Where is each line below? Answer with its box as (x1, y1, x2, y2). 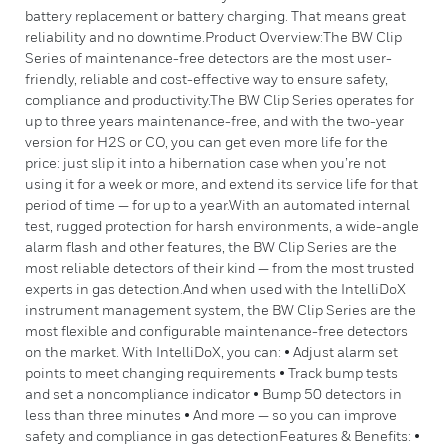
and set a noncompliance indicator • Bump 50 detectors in (25, 385, 402, 402)
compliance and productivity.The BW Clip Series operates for (25, 91, 414, 108)
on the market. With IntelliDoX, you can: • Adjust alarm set (25, 343, 398, 360)
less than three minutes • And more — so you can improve (25, 406, 397, 423)
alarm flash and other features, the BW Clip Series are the (25, 238, 397, 255)
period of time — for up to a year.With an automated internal (25, 196, 410, 213)
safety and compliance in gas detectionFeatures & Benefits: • (25, 427, 420, 444)
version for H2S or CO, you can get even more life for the (25, 133, 388, 150)
